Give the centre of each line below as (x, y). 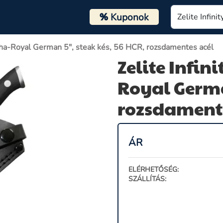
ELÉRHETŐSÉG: (154, 169)
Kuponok (128, 17)
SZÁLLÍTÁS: (147, 179)
